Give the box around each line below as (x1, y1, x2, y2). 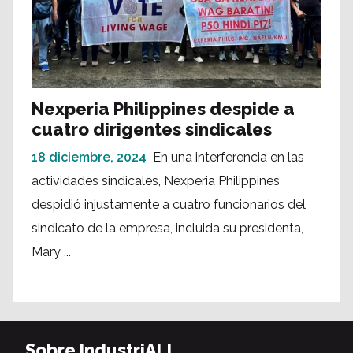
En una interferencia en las (153, 150, 304, 165)
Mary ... (32, 244, 71, 260)
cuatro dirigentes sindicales (32, 119, 272, 140)
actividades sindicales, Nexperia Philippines (32, 173, 280, 189)
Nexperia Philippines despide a (32, 98, 295, 120)
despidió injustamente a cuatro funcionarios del (32, 197, 306, 213)
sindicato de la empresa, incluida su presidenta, (32, 221, 303, 236)
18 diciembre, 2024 (32, 150, 147, 165)
